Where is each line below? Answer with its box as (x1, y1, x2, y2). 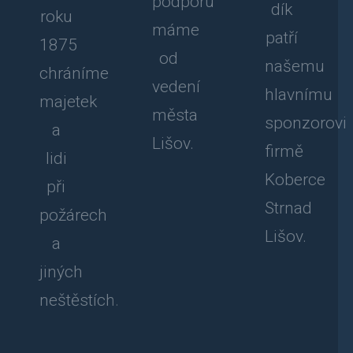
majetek (39, 92, 97, 112)
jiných (39, 262, 83, 282)
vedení (151, 76, 200, 96)
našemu (264, 57, 325, 76)
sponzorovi (264, 113, 347, 133)
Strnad (264, 199, 312, 218)
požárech (39, 206, 107, 225)
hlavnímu (264, 85, 333, 105)
